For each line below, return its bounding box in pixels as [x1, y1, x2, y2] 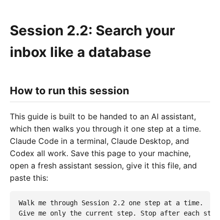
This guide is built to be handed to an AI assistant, [10, 111, 196, 122]
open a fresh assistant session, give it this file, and [10, 161, 197, 171]
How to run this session [10, 84, 129, 97]
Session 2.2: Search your [10, 22, 175, 39]
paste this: [10, 173, 48, 183]
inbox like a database [10, 44, 151, 60]
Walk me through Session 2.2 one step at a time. [19, 198, 203, 207]
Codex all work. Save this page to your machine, [10, 148, 191, 159]
